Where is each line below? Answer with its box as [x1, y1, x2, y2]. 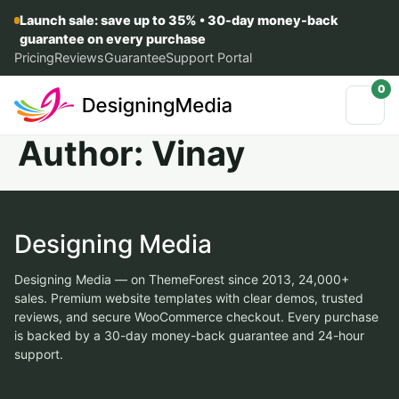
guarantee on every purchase [19, 31, 206, 46]
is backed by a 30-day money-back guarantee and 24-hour [14, 328, 364, 343]
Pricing [14, 50, 54, 65]
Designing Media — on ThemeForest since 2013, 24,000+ [14, 272, 349, 287]
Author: [18, 133, 151, 174]
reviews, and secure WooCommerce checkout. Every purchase [14, 309, 379, 324]
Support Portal [166, 50, 252, 65]
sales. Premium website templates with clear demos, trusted [14, 290, 363, 305]
